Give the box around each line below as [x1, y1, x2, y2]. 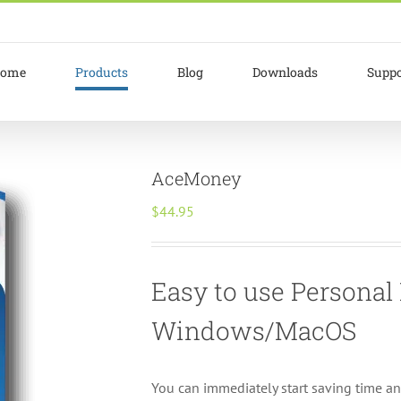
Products [74, 63, 128, 81]
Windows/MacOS [151, 314, 356, 347]
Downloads [252, 63, 318, 81]
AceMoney [151, 166, 242, 190]
